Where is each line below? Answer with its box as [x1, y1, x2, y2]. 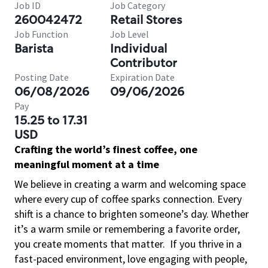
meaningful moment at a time [14, 157, 159, 171]
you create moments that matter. [14, 237, 165, 251]
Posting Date [14, 71, 69, 83]
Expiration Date [110, 71, 175, 83]
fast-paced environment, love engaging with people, [14, 252, 247, 266]
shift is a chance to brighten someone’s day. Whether [14, 207, 249, 221]
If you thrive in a [170, 237, 242, 251]
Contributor [110, 55, 177, 71]
